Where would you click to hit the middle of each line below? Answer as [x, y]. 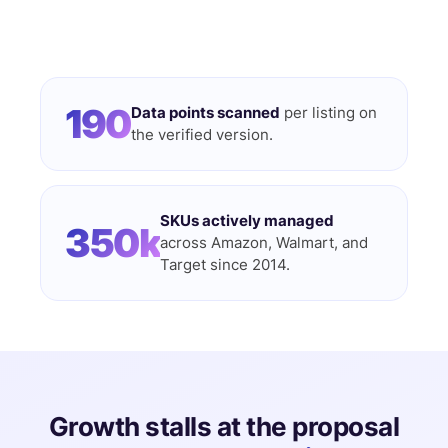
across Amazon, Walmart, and [264, 243]
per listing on [328, 113]
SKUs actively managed [247, 221]
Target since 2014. [225, 265]
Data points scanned [205, 113]
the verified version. [201, 135]
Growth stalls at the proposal [224, 426]
